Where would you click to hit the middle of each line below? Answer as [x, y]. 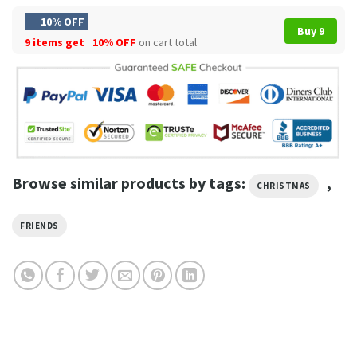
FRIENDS [39, 225]
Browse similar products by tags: [130, 182]
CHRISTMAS [284, 185]
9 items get [56, 42]
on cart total [167, 42]
